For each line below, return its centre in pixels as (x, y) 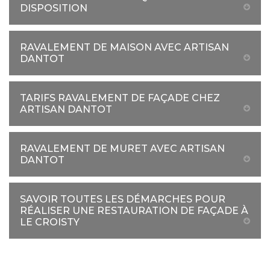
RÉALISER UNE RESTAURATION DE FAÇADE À (134, 211)
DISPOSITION (54, 8)
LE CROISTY (50, 222)
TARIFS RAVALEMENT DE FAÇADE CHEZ (120, 98)
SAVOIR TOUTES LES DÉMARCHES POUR (123, 199)
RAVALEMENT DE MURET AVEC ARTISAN (122, 149)
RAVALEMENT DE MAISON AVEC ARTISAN (124, 47)
